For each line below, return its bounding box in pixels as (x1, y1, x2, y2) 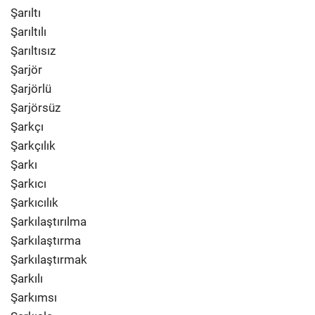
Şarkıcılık (11, 195, 58, 210)
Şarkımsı (11, 290, 57, 304)
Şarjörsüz (11, 101, 60, 115)
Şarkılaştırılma (11, 214, 86, 229)
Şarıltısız (11, 44, 56, 58)
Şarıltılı (11, 25, 46, 39)
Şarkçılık (11, 139, 56, 153)
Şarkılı (11, 271, 43, 285)
